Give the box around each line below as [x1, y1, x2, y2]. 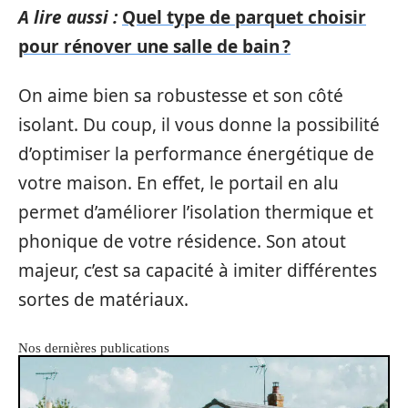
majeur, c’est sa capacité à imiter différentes [18, 259, 377, 282]
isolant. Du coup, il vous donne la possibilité [18, 113, 380, 137]
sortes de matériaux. [18, 288, 189, 311]
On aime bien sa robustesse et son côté [18, 84, 343, 107]
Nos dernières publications [18, 341, 169, 355]
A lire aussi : [18, 5, 117, 29]
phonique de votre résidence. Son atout [18, 229, 346, 253]
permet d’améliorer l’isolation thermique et [18, 200, 373, 224]
